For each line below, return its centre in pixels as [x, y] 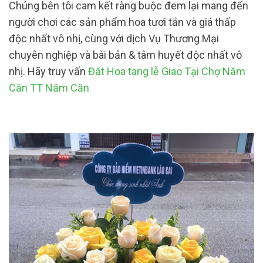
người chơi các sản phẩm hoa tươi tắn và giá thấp [122, 22]
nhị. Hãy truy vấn [48, 71]
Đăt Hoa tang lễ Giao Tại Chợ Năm [167, 71]
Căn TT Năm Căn [49, 87]
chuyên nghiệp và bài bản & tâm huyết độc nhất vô [125, 55]
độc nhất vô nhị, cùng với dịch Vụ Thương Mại [114, 38]
